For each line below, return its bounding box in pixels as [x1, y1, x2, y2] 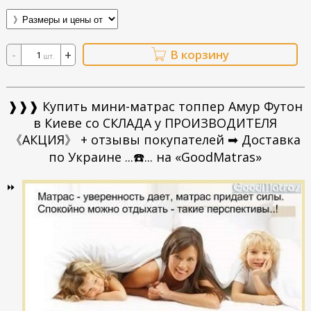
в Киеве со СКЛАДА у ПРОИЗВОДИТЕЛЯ [33, 114, 278, 131]
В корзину [169, 46, 229, 62]
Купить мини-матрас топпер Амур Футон [39, 97, 303, 115]
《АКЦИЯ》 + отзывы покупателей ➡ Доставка [10, 131, 301, 148]
